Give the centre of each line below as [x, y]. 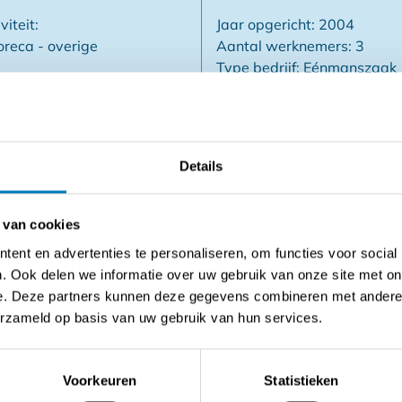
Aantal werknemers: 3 [290, 46]
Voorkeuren [100, 380]
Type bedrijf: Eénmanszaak [306, 68]
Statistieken [301, 380]
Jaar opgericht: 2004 [285, 25]
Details [201, 166]
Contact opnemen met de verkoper [201, 338]
